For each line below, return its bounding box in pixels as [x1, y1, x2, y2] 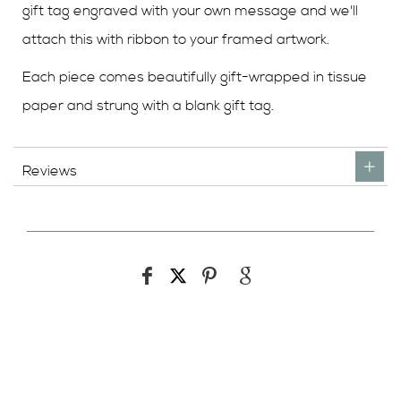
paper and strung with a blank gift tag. [22, 96, 274, 115]
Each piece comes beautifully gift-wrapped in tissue [22, 67, 367, 86]
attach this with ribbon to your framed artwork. [22, 30, 329, 48]
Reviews [22, 161, 77, 180]
